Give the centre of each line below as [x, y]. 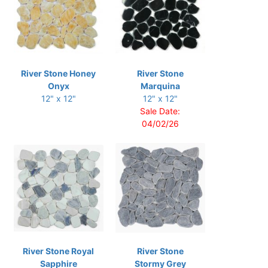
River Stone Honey [58, 74]
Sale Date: [160, 111]
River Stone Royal [58, 251]
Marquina [160, 86]
